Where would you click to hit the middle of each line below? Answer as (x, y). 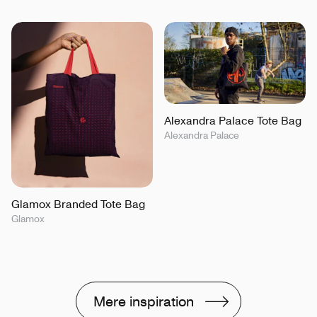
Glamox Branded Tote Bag (78, 203)
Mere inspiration (144, 301)
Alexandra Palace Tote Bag (233, 120)
